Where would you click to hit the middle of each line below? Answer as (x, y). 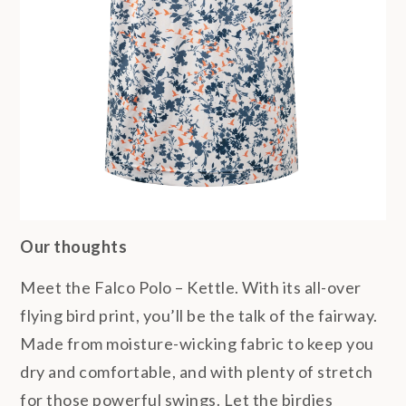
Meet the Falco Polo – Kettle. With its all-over (191, 288)
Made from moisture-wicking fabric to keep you (197, 344)
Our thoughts (74, 246)
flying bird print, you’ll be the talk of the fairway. (199, 316)
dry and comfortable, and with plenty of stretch (197, 372)
